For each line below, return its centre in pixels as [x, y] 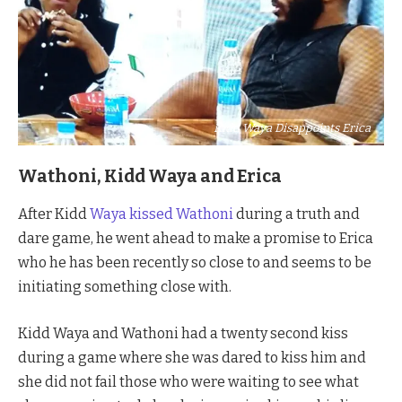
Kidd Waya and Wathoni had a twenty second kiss [183, 333]
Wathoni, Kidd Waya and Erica [150, 176]
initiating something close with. [125, 287]
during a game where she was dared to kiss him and [192, 357]
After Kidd [54, 214]
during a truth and [297, 214]
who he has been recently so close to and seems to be [195, 263]
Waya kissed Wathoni [162, 214]
